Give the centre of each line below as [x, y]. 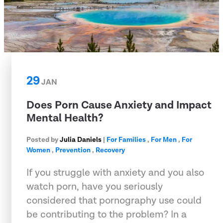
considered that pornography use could [114, 200]
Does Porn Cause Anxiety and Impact [119, 105]
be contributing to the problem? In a [107, 214]
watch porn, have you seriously [95, 186]
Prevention [73, 150]
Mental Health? [65, 118]
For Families [126, 140]
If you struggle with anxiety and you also [115, 172]
